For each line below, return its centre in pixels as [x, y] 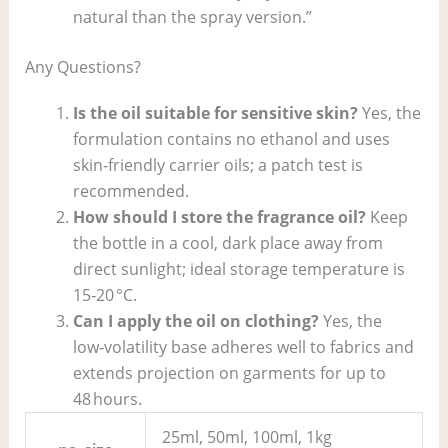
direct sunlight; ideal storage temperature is [238, 269]
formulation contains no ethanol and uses [231, 139]
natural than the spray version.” [192, 17]
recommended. [130, 191]
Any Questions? [82, 67]
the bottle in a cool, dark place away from [227, 243]
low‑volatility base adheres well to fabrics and [243, 347]
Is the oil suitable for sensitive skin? [215, 113]
